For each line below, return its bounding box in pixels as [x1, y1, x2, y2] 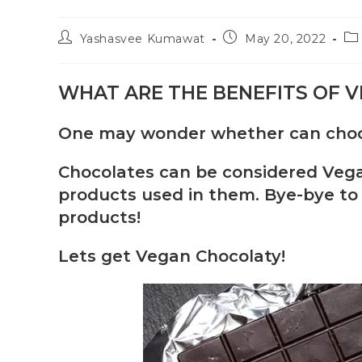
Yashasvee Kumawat [79, 32, 205, 47]
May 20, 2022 [245, 32, 326, 47]
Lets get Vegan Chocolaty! [58, 246, 285, 267]
